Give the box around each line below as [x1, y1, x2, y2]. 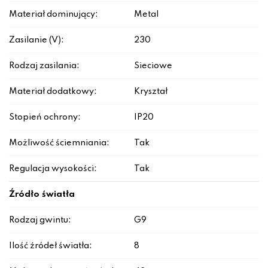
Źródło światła [9, 190, 75, 199]
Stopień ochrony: [9, 113, 81, 121]
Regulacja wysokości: [9, 165, 97, 173]
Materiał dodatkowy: [9, 87, 97, 96]
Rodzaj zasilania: [9, 62, 80, 70]
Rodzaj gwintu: [9, 216, 71, 224]
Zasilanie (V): [9, 36, 64, 44]
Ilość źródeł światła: [9, 242, 92, 250]
